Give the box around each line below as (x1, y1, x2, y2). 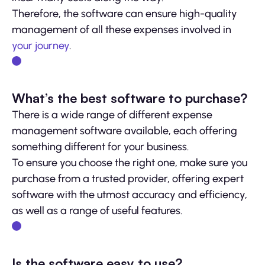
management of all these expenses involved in (12, 22, 231, 36)
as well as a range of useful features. (12, 203, 182, 217)
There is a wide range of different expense (12, 108, 212, 121)
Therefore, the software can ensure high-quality (12, 7, 237, 20)
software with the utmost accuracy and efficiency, (12, 188, 247, 201)
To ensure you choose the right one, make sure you (12, 156, 247, 169)
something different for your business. (12, 140, 189, 153)
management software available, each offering (12, 124, 237, 137)
